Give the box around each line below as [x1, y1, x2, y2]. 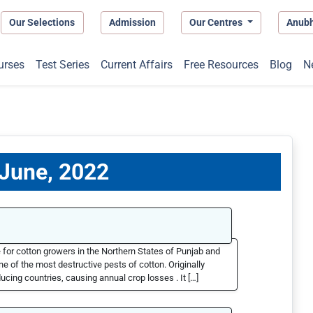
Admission [108, 16, 156, 28]
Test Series [35, 58, 89, 72]
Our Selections [9, 16, 75, 28]
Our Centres [189, 16, 245, 28]
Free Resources [183, 58, 259, 72]
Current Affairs [100, 58, 173, 72]
